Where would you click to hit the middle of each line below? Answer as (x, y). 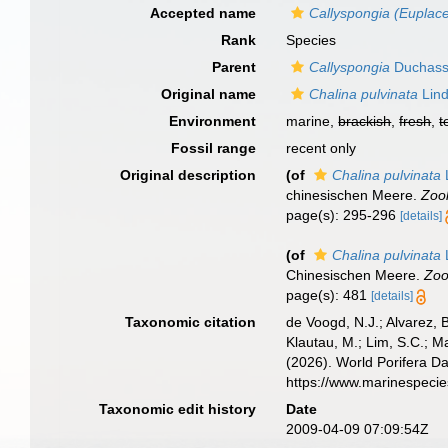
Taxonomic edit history (178, 409)
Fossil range (214, 148)
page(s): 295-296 (343, 215)
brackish (365, 121)
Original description (188, 175)
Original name (209, 94)
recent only (321, 148)
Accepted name (203, 13)
